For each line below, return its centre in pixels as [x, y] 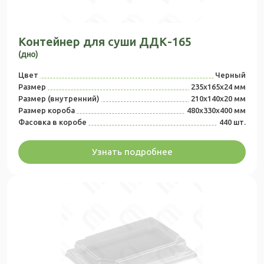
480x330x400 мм [216, 110]
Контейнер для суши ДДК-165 [105, 42]
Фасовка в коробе [52, 122]
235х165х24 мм [218, 87]
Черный [230, 75]
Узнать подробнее [132, 152]
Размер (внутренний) [59, 99]
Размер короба [47, 110]
